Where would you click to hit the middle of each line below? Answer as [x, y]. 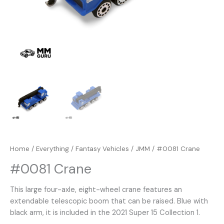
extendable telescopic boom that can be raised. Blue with [109, 201]
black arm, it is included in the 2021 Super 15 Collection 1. [105, 212]
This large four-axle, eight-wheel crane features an [96, 189]
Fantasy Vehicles [102, 148]
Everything [52, 148]
